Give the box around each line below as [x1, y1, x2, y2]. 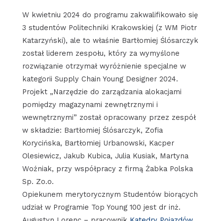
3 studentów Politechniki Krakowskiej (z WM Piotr [22, 23, 197, 32]
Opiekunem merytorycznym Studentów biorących [22, 189, 198, 199]
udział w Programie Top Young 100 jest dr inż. [22, 202, 181, 212]
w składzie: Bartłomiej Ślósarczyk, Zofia [22, 125, 163, 135]
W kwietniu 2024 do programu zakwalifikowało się [22, 10, 198, 19]
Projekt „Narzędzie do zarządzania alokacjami [22, 87, 182, 96]
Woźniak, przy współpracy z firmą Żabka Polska [22, 164, 193, 173]
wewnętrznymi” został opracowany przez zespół [22, 112, 196, 122]
